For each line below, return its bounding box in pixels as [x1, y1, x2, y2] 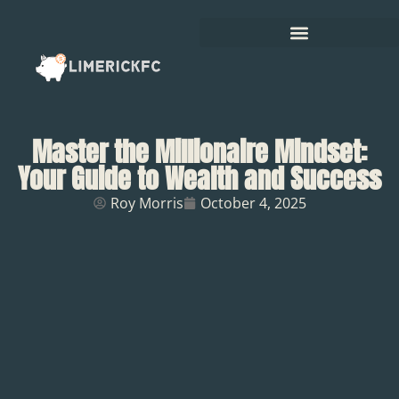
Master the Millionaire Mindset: [32, 132, 367, 173]
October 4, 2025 [199, 193, 306, 214]
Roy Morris [110, 193, 183, 214]
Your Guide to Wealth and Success [18, 159, 381, 199]
